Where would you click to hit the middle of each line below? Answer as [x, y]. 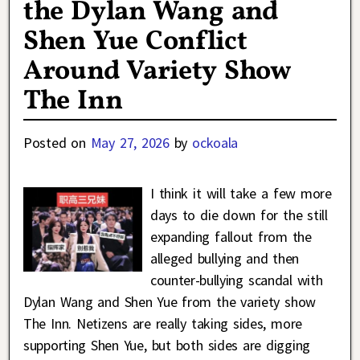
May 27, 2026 [130, 142]
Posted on [57, 142]
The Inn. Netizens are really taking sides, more [163, 323]
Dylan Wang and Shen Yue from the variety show [170, 301]
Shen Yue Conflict [135, 42]
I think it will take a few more [241, 193]
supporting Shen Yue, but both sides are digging [167, 345]
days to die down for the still [239, 215]
